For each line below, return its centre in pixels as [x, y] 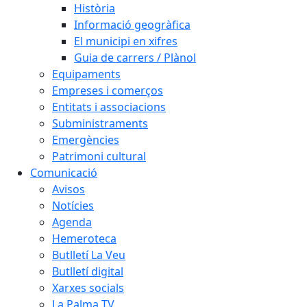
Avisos [69, 189]
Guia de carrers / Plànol [135, 58]
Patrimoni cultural [99, 156]
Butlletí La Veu [89, 255]
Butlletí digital [88, 271]
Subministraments [100, 123]
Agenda [72, 222]
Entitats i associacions [109, 107]
